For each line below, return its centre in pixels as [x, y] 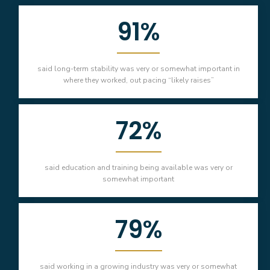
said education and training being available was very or [138, 168]
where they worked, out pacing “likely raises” [138, 80]
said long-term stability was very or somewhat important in [138, 69]
